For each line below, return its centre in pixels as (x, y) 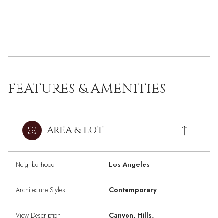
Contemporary (133, 190)
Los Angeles (129, 165)
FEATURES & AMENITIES (87, 89)
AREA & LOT (75, 130)
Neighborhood (35, 165)
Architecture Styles (40, 190)
